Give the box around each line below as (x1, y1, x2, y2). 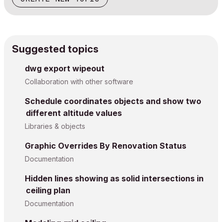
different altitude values (26, 108, 122, 118)
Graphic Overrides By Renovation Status (25, 141, 186, 151)
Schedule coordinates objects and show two (25, 96, 201, 106)
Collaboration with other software (25, 77, 133, 86)
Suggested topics (12, 43, 99, 55)
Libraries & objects (25, 122, 85, 130)
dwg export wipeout (25, 63, 105, 73)
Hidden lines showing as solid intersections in (25, 173, 204, 183)
